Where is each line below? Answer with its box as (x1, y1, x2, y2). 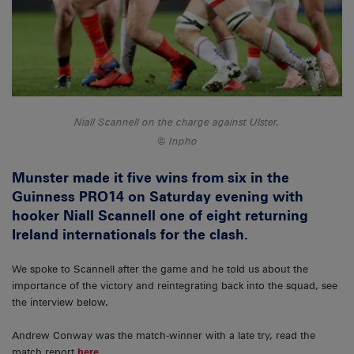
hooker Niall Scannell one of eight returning (12, 206, 308, 224)
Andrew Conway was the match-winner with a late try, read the (12, 330, 315, 342)
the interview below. (12, 296, 108, 309)
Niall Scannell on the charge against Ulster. (74, 116, 280, 129)
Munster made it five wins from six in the (12, 168, 289, 186)
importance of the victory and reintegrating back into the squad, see (12, 280, 337, 292)
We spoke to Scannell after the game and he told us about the (12, 263, 308, 276)
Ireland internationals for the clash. (12, 225, 248, 243)
